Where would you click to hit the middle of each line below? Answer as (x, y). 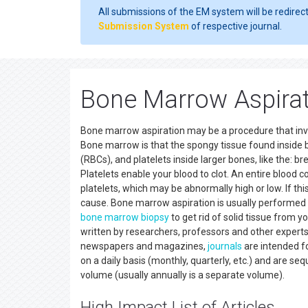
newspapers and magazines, (144, 246)
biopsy (155, 217)
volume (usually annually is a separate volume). (185, 275)
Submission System (144, 26)
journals (225, 246)
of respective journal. (235, 26)
